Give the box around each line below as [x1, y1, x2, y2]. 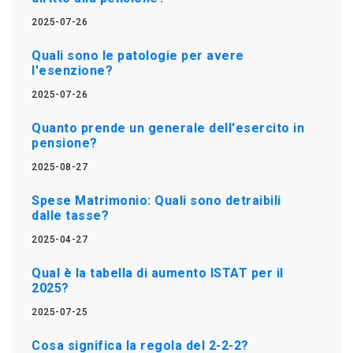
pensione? [32, 135, 98, 150]
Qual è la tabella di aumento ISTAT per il [32, 265, 284, 281]
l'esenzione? [32, 62, 113, 78]
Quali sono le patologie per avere [32, 47, 244, 63]
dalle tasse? [32, 207, 109, 223]
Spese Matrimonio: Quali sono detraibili [32, 192, 281, 208]
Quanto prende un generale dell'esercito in [32, 120, 304, 136]
